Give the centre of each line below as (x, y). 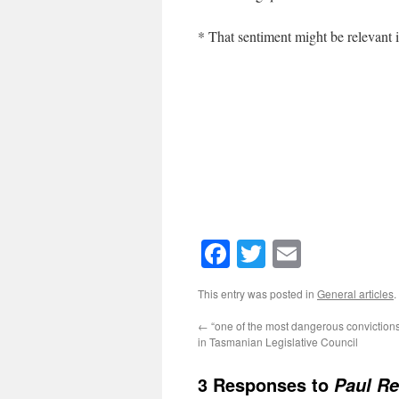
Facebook (285, 254)
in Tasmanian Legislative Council (278, 342)
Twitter (306, 254)
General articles (355, 294)
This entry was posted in (257, 294)
